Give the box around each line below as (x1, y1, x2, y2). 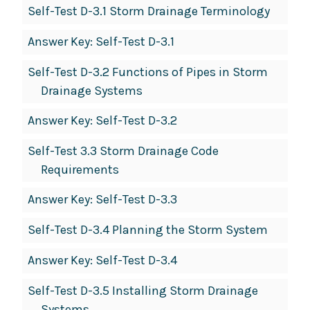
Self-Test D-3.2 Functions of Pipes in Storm (28, 64, 268, 80)
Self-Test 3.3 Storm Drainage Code (28, 143, 219, 159)
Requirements (40, 162, 119, 178)
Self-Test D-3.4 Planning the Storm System (28, 222, 268, 238)
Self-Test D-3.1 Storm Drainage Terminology (28, 3, 270, 19)
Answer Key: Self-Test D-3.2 (28, 113, 177, 129)
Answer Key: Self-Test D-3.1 (28, 34, 174, 50)
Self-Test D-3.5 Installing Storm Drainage (28, 283, 258, 299)
